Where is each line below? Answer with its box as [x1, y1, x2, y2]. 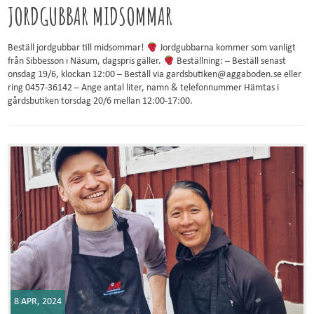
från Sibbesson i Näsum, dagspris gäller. [8, 56, 164, 67]
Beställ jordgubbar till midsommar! [8, 43, 147, 54]
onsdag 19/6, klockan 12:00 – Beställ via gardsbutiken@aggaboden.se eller [8, 69, 302, 81]
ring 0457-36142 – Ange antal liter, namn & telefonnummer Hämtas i [8, 83, 280, 94]
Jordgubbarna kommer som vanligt [158, 43, 296, 54]
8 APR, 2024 [14, 296, 62, 307]
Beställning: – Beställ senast [175, 56, 287, 67]
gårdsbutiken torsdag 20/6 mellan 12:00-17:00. [8, 96, 193, 107]
